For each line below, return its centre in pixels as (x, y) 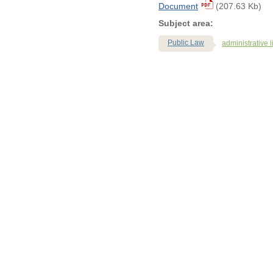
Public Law (186, 43)
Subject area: (186, 23)
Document (178, 6)
